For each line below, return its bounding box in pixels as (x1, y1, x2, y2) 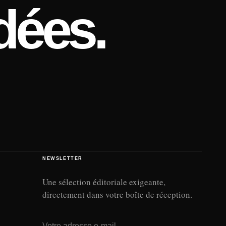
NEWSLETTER (42, 155, 83, 161)
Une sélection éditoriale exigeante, (42, 176, 166, 188)
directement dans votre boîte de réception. (42, 188, 193, 200)
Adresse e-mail (42, 213, 96, 222)
